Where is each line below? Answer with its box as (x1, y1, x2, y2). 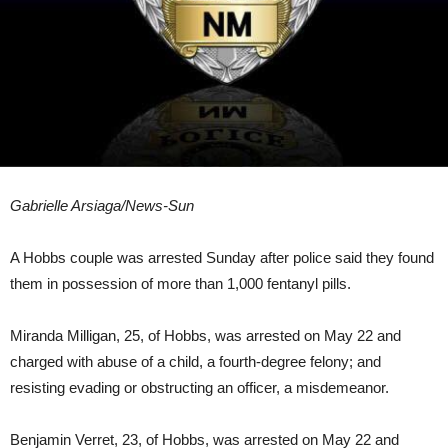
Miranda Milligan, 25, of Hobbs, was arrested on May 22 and (10, 327, 401, 345)
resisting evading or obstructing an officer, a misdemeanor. (10, 379, 389, 397)
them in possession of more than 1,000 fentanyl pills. (10, 275, 351, 293)
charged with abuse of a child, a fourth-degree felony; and (10, 353, 381, 371)
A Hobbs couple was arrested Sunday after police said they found (10, 249, 434, 267)
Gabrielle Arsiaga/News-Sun (10, 197, 194, 215)
